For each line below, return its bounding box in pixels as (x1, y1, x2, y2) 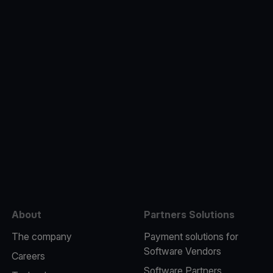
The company (11, 230, 72, 243)
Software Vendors (143, 245, 221, 257)
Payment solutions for (143, 230, 238, 243)
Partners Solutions (143, 208, 235, 221)
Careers (11, 250, 45, 262)
